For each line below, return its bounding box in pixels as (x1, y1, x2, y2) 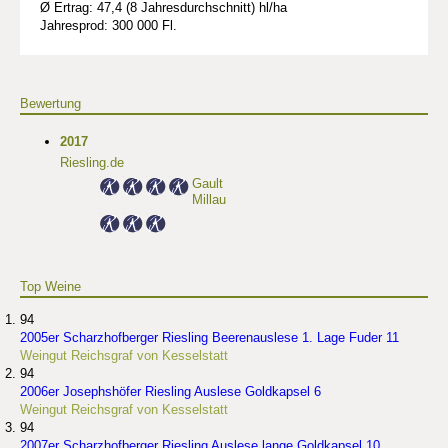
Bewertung (20, 96, 81, 112)
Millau (192, 192, 226, 208)
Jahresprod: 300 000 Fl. (40, 18, 177, 34)
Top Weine (20, 279, 81, 295)
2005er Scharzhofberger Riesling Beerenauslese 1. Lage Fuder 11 (20, 330, 399, 346)
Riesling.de (60, 155, 124, 171)
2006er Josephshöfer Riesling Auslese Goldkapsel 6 (20, 384, 321, 400)
